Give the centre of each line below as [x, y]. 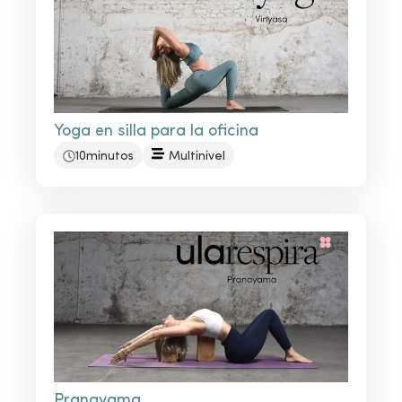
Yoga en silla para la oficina [156, 132]
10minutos [105, 157]
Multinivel [197, 157]
